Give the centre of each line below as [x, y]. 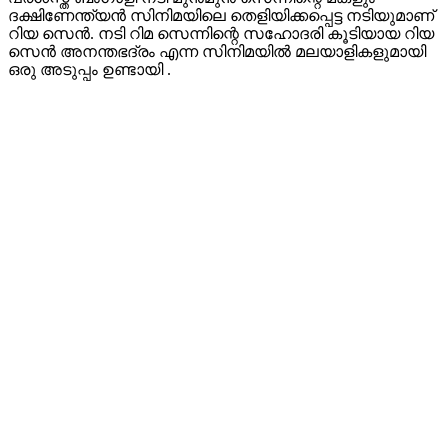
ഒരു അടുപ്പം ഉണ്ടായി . [89, 70]
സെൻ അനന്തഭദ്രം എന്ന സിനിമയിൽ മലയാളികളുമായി [217, 52]
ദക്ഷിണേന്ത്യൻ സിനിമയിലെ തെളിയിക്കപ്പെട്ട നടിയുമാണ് [221, 16]
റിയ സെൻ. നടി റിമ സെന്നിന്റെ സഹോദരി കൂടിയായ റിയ [221, 34]
